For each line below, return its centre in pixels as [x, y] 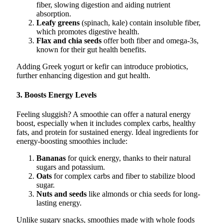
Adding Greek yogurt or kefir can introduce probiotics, [102, 66]
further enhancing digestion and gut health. [83, 75]
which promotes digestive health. [88, 31]
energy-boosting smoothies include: [72, 141]
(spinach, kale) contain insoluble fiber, [140, 22]
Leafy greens [58, 22]
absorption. [54, 13]
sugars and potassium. [71, 167]
